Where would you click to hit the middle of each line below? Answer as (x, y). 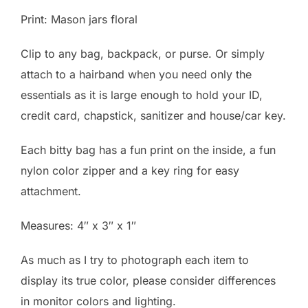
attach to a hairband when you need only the (136, 75)
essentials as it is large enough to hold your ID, (142, 95)
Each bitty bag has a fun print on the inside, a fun (148, 150)
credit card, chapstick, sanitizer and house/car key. (153, 116)
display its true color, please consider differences (148, 281)
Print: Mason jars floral (79, 20)
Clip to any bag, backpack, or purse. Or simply (143, 54)
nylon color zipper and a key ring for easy (130, 171)
